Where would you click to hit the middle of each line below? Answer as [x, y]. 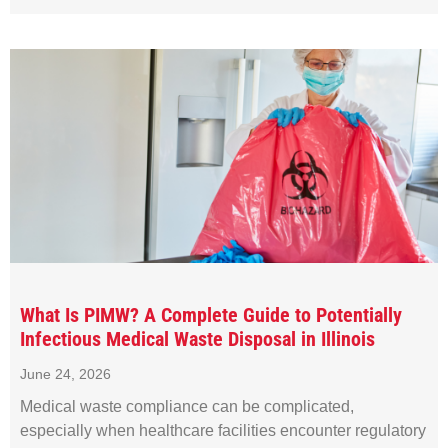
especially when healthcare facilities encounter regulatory [223, 430]
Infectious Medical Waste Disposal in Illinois [197, 338]
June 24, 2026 [65, 373]
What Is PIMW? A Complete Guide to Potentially [211, 314]
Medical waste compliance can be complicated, [187, 406]
